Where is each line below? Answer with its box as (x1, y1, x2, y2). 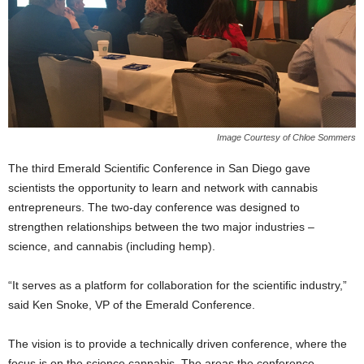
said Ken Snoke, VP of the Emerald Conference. (8, 298, 255, 312)
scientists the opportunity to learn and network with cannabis (8, 181, 318, 195)
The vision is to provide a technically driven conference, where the (8, 337, 347, 351)
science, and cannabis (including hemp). (8, 240, 215, 253)
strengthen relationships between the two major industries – (8, 220, 314, 234)
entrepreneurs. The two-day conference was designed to (8, 201, 300, 214)
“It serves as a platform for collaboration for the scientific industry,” (8, 279, 347, 292)
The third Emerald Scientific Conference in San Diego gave (8, 162, 310, 175)
